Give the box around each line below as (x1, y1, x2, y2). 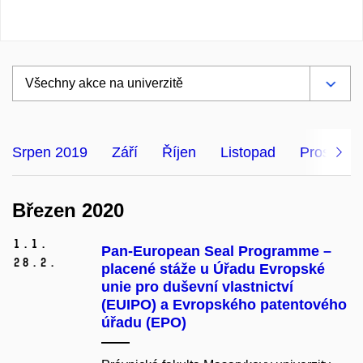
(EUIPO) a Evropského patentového (101, 297, 347, 314)
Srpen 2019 (12, 143, 88, 160)
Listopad (220, 143, 275, 160)
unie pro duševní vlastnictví (101, 279, 293, 296)
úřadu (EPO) (101, 314, 186, 331)
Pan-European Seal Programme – (101, 243, 331, 260)
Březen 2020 (12, 199, 124, 221)
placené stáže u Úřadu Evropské (101, 261, 325, 278)
